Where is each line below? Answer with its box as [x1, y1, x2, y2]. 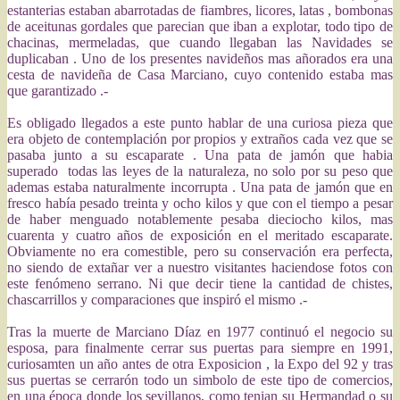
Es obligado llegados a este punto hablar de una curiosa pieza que [7, 115, 393, 130]
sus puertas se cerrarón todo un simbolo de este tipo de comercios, [7, 372, 393, 387]
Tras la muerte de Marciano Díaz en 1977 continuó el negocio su [7, 324, 393, 339]
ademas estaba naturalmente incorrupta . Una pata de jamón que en [7, 179, 393, 195]
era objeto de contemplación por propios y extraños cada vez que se [7, 131, 393, 146]
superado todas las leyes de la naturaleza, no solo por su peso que [7, 163, 393, 179]
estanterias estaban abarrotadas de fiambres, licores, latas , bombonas [7, 3, 393, 18]
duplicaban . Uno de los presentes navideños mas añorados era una [7, 51, 393, 66]
